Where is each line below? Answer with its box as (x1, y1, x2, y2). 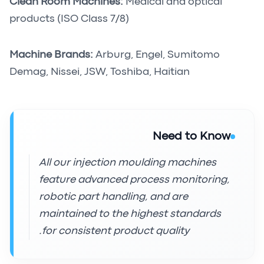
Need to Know (153, 131, 230, 141)
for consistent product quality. (42, 227, 189, 236)
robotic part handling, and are (39, 193, 188, 202)
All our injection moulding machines (39, 159, 216, 167)
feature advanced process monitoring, (39, 176, 229, 184)
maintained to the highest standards (39, 210, 221, 219)
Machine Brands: (9, 51, 93, 60)
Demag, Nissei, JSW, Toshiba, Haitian (9, 68, 190, 77)
